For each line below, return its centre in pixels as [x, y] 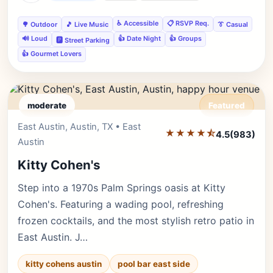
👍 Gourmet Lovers [52, 54]
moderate [47, 105]
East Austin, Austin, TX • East [79, 127]
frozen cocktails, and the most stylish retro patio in [136, 221]
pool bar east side [154, 264]
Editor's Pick [220, 126]
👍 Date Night [140, 38]
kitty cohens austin [64, 264]
